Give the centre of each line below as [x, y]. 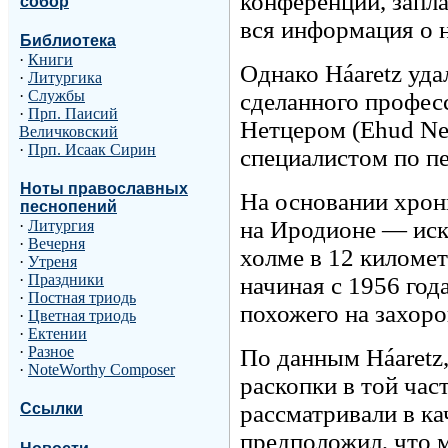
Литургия [61, 226]
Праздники [66, 280]
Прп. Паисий [73, 113]
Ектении [57, 334]
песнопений [68, 207]
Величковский [68, 131]
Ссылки [51, 409]
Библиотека [68, 40]
